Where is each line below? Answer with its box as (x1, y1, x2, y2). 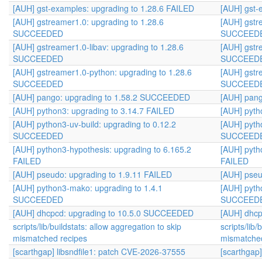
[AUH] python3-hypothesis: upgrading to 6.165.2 (13, 143, 191, 155)
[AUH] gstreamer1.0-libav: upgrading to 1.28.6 (13, 41, 184, 53)
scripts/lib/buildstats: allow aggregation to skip (13, 220, 181, 232)
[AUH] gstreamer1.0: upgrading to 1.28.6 (13, 16, 164, 27)
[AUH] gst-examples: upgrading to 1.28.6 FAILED (13, 2, 194, 14)
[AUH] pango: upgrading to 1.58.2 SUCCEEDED (13, 91, 190, 103)
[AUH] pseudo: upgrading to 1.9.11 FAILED (13, 168, 172, 180)
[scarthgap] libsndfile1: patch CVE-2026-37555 (13, 246, 185, 257)
